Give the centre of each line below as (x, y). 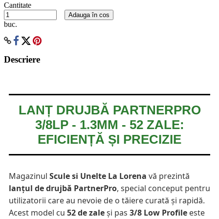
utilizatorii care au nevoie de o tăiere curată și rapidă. (107, 201)
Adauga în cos (89, 15)
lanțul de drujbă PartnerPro (63, 188)
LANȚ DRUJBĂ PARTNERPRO (109, 110)
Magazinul (29, 176)
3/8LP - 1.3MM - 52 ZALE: (109, 125)
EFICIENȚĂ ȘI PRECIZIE (109, 140)
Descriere (22, 60)
